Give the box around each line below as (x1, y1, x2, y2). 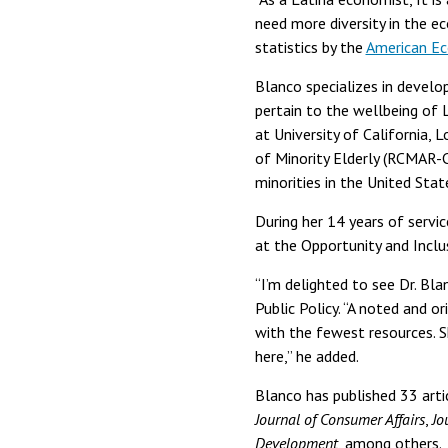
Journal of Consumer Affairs (254, 409, 425, 429)
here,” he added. (254, 346, 359, 366)
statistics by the (254, 37, 366, 57)
